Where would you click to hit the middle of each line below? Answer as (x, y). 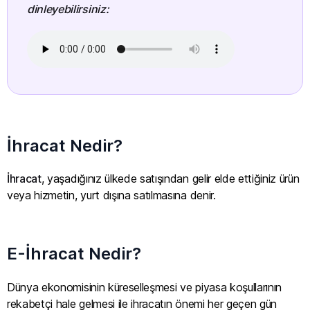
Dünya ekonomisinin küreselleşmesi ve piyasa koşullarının (145, 287)
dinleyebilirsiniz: (68, 9)
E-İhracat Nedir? (74, 254)
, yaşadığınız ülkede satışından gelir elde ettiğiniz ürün (170, 178)
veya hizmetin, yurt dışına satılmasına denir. (111, 195)
